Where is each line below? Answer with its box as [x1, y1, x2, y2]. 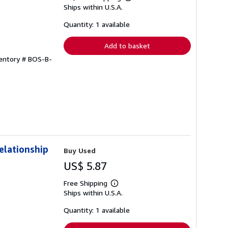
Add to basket [104, 41, 150, 50]
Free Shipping [64, 178, 107, 187]
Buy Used [64, 146, 96, 155]
